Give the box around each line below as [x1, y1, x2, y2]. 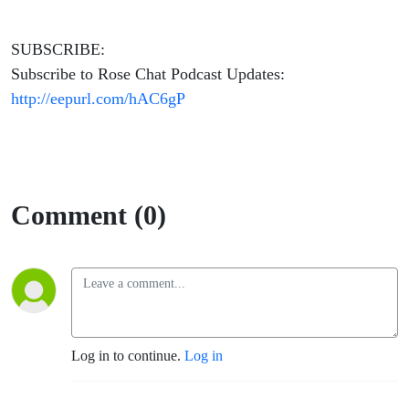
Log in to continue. [71, 348, 184, 364]
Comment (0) [11, 200, 166, 231]
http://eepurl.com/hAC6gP [11, 89, 185, 109]
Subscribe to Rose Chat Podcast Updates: [11, 65, 285, 84]
